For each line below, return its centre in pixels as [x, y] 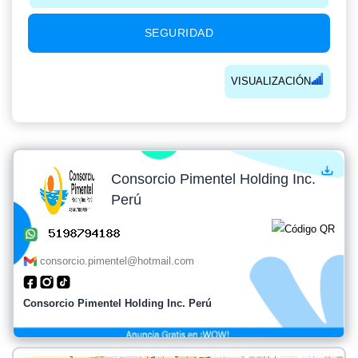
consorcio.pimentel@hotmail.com [117, 261]
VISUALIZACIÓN [271, 81]
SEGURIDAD [179, 32]
